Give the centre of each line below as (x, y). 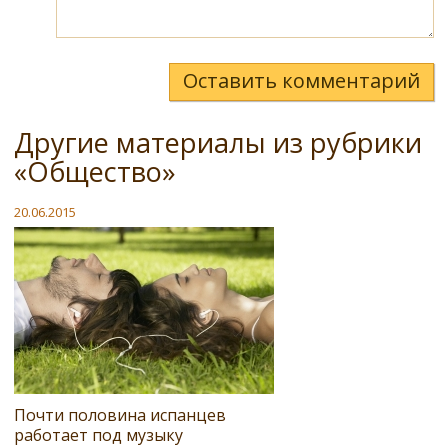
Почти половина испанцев (120, 414)
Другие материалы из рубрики (218, 142)
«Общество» (95, 171)
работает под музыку (98, 434)
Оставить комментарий (301, 80)
